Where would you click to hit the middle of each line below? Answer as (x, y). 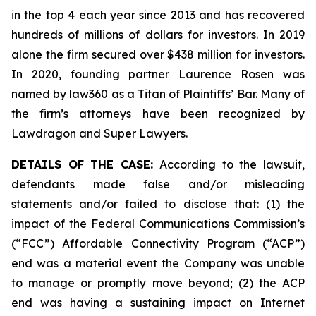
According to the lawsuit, (229, 164)
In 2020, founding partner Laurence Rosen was (158, 74)
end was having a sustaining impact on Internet (158, 303)
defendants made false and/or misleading (158, 184)
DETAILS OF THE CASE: (83, 164)
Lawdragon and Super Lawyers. (99, 133)
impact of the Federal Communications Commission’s (158, 224)
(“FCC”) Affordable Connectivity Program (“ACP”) (158, 243)
